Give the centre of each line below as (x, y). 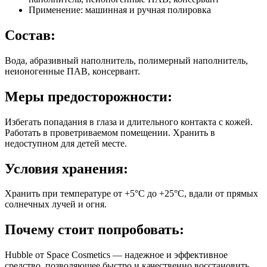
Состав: (30, 35)
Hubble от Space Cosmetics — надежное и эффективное (116, 255)
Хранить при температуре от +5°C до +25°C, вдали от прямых (131, 194)
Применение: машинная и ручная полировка (120, 10)
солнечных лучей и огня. (56, 204)
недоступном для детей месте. (66, 143)
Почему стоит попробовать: (94, 230)
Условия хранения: (66, 168)
